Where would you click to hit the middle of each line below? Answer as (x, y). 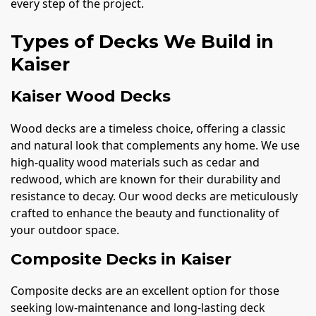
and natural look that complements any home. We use (155, 145)
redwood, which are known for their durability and (146, 179)
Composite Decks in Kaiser (121, 259)
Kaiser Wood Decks (91, 97)
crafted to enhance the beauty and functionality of (145, 213)
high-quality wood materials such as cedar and (135, 162)
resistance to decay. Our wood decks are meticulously (154, 196)
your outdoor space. (65, 230)
